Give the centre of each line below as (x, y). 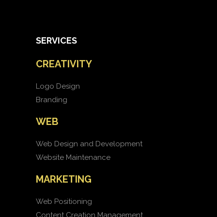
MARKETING (64, 179)
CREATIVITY (64, 64)
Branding (52, 100)
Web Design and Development (89, 144)
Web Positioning (64, 201)
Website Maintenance (73, 157)
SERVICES (56, 40)
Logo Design (58, 86)
